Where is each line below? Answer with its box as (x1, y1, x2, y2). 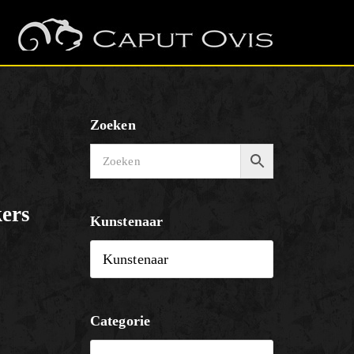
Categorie (89, 313, 151, 329)
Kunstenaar (89, 213, 164, 229)
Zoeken (89, 117, 136, 133)
